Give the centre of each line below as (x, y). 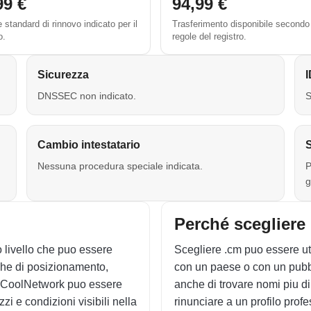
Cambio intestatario (89, 145)
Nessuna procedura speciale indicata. (120, 166)
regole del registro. (209, 36)
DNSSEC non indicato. (87, 96)
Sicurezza (64, 75)
